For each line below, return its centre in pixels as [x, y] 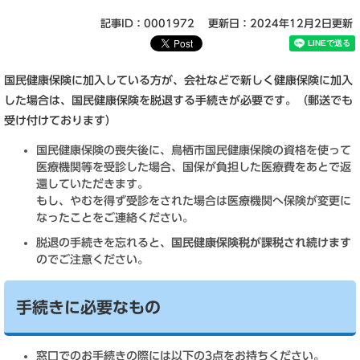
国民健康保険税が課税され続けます [261, 243]
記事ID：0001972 [147, 24]
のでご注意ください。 [92, 260]
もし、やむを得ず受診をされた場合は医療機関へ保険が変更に [194, 201]
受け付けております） [60, 121]
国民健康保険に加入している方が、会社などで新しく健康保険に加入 [178, 80]
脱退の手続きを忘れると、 [104, 243]
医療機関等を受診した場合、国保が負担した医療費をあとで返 [194, 167]
